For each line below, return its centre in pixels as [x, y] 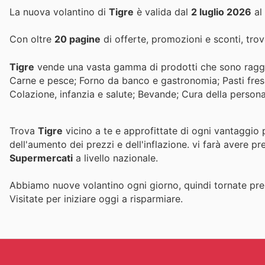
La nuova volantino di [59, 12]
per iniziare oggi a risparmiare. [114, 198]
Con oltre [32, 39]
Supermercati [41, 158]
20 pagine [77, 39]
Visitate [28, 198]
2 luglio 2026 [221, 12]
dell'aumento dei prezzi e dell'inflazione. [101, 144]
